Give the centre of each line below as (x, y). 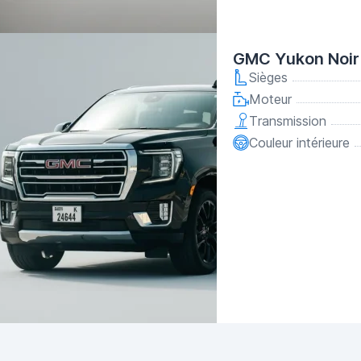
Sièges (268, 77)
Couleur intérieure (299, 143)
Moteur (270, 99)
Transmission (288, 121)
